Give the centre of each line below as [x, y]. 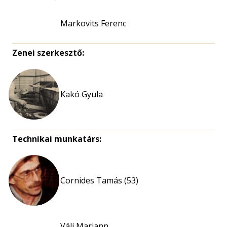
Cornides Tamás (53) [99, 180]
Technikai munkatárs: [57, 139]
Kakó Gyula [82, 94]
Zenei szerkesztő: [48, 53]
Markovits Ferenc [93, 23]
